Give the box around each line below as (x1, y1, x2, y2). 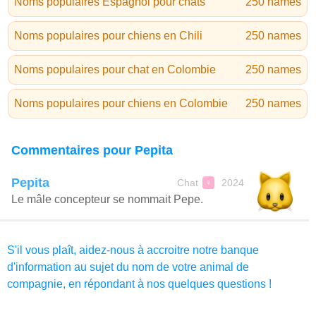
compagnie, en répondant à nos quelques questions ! (7, 278, 272, 290)
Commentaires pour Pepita (11, 143, 173, 157)
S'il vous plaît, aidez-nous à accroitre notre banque (7, 244, 259, 256)
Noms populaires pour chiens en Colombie (14, 97, 228, 109)
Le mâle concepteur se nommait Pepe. (11, 193, 203, 205)
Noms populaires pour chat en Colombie (14, 63, 216, 75)
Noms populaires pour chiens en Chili (14, 30, 202, 42)
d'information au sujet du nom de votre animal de (7, 261, 249, 273)
